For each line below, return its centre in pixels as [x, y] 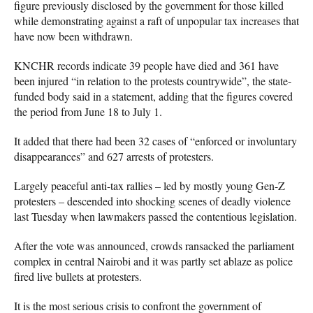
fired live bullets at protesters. [78, 277]
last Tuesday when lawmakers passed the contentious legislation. [155, 217]
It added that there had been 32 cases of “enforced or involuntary [155, 141]
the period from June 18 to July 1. [88, 112]
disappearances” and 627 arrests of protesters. [114, 156]
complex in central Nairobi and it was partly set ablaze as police [153, 261]
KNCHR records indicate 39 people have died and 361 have [146, 66]
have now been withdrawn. [73, 36]
